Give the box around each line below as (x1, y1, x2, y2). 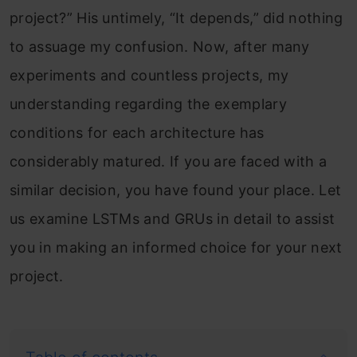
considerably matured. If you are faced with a (10, 153, 328, 170)
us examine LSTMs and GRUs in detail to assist (10, 210, 335, 227)
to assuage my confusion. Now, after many (10, 38, 310, 55)
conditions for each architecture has (10, 124, 265, 141)
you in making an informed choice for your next (10, 239, 343, 256)
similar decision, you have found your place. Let (10, 182, 342, 198)
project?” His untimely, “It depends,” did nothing (10, 10, 343, 26)
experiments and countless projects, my (10, 67, 289, 84)
